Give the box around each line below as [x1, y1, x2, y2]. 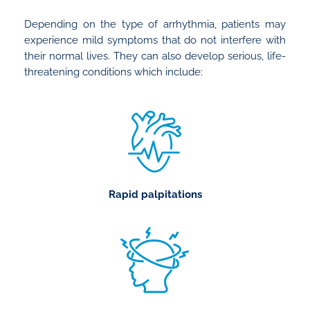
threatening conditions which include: [24, 65, 203, 78]
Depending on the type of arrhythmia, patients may [24, 17, 286, 30]
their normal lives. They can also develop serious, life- [24, 49, 286, 62]
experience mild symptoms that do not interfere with [24, 33, 286, 46]
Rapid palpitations [108, 188, 202, 201]
